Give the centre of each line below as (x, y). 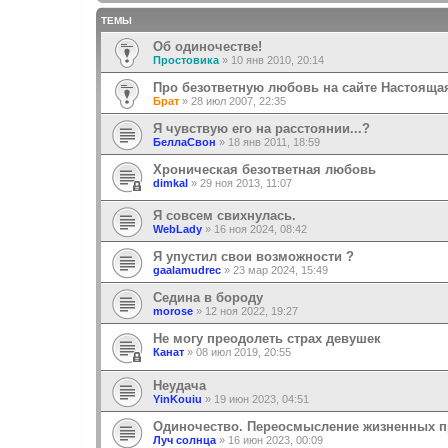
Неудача (179, 385)
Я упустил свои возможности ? (253, 257)
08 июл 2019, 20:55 (243, 352)
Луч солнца (184, 439)
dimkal (170, 182)
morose (173, 311)
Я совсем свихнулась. (224, 216)
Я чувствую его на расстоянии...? (261, 128)
